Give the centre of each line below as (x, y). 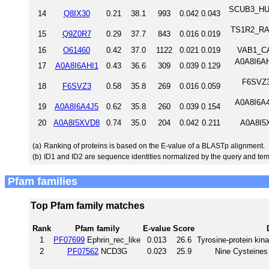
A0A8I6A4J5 (77, 106)
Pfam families (41, 181)
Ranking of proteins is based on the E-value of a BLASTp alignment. (154, 146)
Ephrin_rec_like (113, 240)
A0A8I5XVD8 (77, 122)
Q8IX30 (77, 13)
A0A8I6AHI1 (77, 65)
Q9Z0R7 (77, 34)
